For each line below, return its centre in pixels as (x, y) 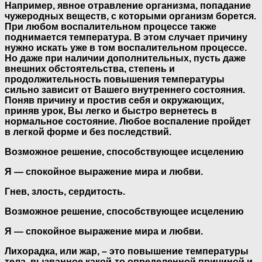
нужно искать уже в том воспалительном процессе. (126, 47)
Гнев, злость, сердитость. (65, 191)
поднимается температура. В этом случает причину (126, 37)
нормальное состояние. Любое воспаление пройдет (128, 121)
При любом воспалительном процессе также (111, 26)
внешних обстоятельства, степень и (90, 68)
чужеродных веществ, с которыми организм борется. (130, 16)
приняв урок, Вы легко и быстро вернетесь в (111, 111)
